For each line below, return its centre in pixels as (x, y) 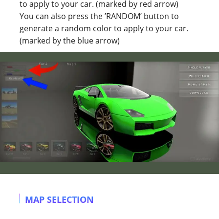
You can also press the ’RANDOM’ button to (99, 16)
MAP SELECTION (59, 200)
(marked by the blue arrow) (70, 40)
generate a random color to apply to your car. (104, 28)
